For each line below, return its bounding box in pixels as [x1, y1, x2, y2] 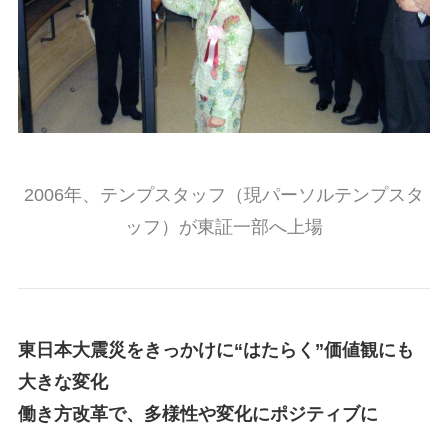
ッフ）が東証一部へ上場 [125, 216, 323, 237]
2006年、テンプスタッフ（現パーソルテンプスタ [24, 184, 424, 205]
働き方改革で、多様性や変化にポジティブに [17, 403, 378, 424]
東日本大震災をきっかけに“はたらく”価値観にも [17, 339, 414, 360]
